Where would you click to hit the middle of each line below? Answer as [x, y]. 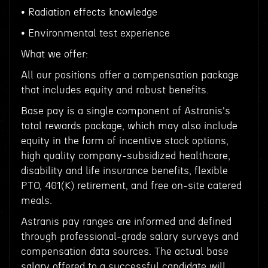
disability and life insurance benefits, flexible [124, 171]
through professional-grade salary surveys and [130, 237]
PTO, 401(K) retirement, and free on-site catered [131, 186]
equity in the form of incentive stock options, [124, 141]
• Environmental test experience [95, 33]
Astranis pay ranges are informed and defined [126, 222]
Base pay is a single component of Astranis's [125, 111]
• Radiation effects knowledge [89, 12]
